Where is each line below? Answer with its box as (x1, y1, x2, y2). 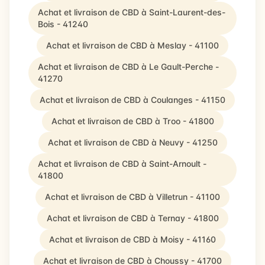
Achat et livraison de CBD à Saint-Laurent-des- (38, 7, 225, 17)
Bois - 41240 (38, 19, 88, 29)
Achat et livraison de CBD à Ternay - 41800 (46, 213, 219, 223)
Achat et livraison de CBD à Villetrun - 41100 (45, 192, 220, 202)
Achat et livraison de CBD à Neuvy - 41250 (47, 137, 218, 147)
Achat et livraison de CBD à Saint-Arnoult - (38, 159, 206, 169)
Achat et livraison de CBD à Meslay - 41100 (46, 40, 219, 50)
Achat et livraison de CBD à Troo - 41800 (51, 116, 214, 126)
